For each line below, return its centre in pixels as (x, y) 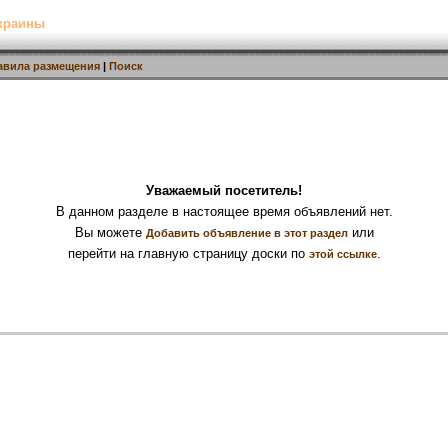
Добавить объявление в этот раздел (246, 233)
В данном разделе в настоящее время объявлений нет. (224, 211)
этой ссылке (342, 254)
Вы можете (110, 232)
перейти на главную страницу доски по (188, 253)
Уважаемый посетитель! (224, 190)
